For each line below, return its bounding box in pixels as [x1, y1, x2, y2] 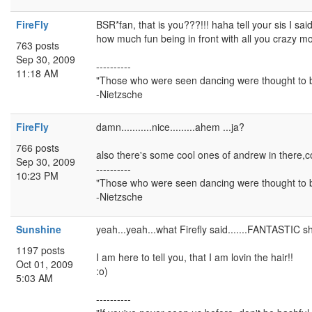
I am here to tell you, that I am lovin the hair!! [96, 250, 293, 264]
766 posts [16, 141, 59, 155]
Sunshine [16, 222, 61, 236]
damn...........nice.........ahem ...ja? [96, 120, 244, 134]
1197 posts [16, 243, 65, 257]
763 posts [16, 38, 59, 52]
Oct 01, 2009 [16, 257, 73, 271]
